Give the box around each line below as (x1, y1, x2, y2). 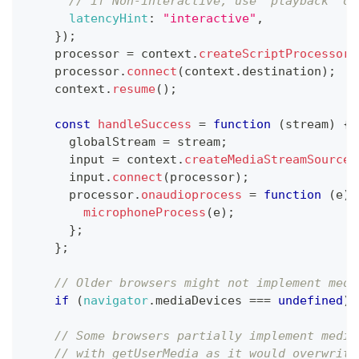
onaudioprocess (141, 187, 242, 202)
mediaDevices (155, 292, 242, 308)
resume (112, 81, 155, 96)
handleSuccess (98, 116, 192, 131)
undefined (278, 292, 343, 308)
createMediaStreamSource (184, 151, 350, 167)
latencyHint (69, 10, 148, 26)
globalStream (26, 134, 163, 149)
